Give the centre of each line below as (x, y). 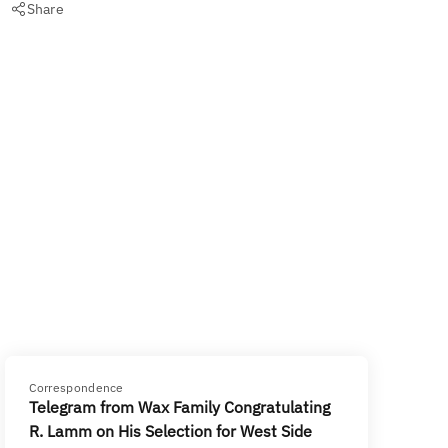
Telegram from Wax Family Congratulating (180, 407)
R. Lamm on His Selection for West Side (171, 431)
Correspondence (76, 387)
